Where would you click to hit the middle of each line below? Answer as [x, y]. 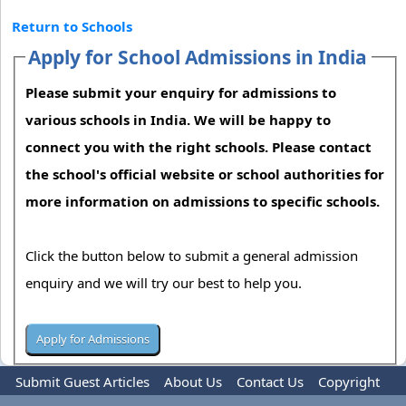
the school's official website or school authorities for [205, 174]
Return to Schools [72, 26]
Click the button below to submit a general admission [192, 255]
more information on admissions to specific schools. [203, 201]
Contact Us [270, 382]
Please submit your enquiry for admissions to [181, 92]
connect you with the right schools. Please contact [199, 146]
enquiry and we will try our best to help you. [166, 282]
